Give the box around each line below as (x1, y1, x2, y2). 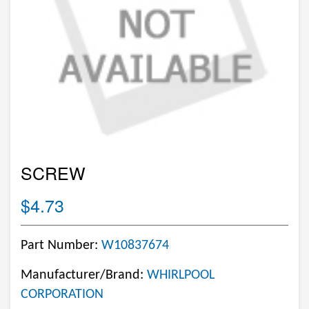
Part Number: (21, 239, 101, 252)
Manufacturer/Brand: (21, 268, 147, 282)
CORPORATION (21, 288, 103, 301)
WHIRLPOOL (147, 268, 215, 282)
